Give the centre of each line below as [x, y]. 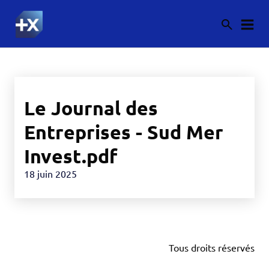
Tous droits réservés [212, 247]
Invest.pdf [71, 156]
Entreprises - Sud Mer [124, 132]
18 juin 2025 [50, 174]
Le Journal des [91, 108]
